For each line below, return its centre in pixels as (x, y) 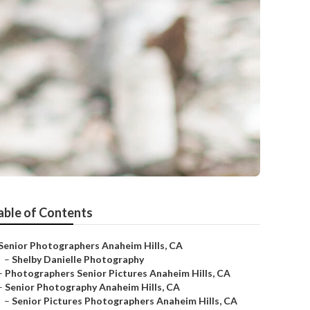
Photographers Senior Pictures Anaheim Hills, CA (118, 273)
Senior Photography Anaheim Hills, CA (92, 287)
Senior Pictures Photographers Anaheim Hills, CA (125, 301)
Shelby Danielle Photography (78, 259)
